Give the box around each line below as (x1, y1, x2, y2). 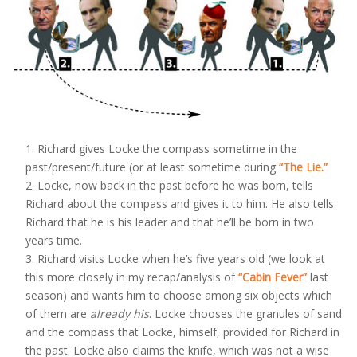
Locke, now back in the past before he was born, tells (37, 178, 313, 194)
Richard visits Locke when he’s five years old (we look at (37, 251, 325, 267)
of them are (25, 306, 90, 322)
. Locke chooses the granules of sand (148, 306, 342, 322)
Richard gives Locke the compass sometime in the (37, 141, 297, 157)
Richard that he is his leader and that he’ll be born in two (25, 214, 314, 230)
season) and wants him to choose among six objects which (25, 288, 332, 304)
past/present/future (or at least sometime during (25, 159, 279, 175)
